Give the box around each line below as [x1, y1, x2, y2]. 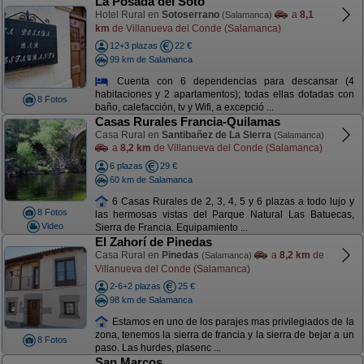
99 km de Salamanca [109, 54, 193, 64]
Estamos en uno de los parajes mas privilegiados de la [109, 315, 354, 327]
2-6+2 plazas [109, 281, 161, 291]
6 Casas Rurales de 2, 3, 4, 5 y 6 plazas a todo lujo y [109, 195, 354, 207]
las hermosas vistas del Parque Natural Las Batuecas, [94, 209, 354, 221]
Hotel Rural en [94, 9, 162, 20]
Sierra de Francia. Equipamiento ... [94, 222, 248, 234]
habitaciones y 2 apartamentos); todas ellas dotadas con [94, 89, 354, 101]
